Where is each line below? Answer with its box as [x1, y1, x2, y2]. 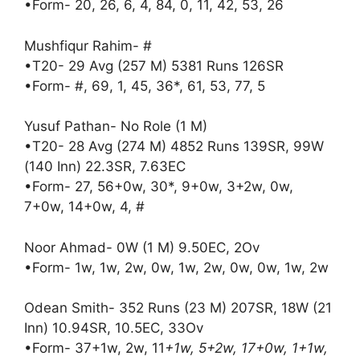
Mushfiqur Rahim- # [24, 37, 152, 54]
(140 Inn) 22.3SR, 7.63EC [24, 158, 186, 175]
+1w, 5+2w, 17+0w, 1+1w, [165, 340, 328, 357]
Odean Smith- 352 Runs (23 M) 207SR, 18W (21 [24, 300, 332, 317]
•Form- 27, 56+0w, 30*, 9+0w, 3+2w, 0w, [24, 178, 293, 195]
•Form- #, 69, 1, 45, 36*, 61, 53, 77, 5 [24, 77, 265, 94]
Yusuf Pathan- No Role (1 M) [24, 118, 207, 135]
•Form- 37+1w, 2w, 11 [24, 340, 165, 357]
